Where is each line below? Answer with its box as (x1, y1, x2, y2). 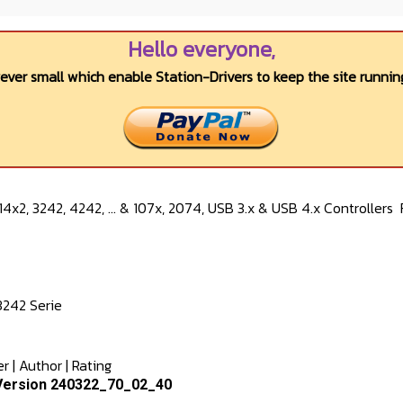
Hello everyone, (128, 33, 275, 66)
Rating (72, 354, 112, 377)
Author (19, 354, 62, 377)
